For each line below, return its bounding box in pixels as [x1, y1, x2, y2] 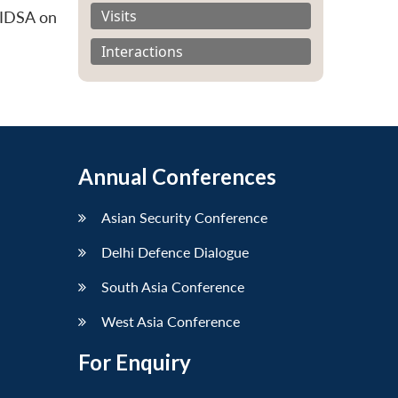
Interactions [101, 41, 183, 61]
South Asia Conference [101, 278, 244, 296]
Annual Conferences [78, 163, 276, 190]
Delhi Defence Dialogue [101, 243, 249, 261]
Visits [101, 5, 137, 26]
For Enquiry [78, 349, 191, 376]
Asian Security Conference [101, 209, 267, 227]
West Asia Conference [101, 313, 240, 330]
